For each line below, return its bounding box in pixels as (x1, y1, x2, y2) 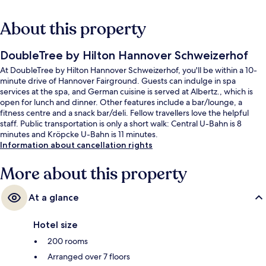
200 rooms (47, 235, 88, 246)
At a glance (28, 191, 79, 203)
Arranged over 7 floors (47, 251, 130, 262)
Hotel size (33, 218, 78, 230)
